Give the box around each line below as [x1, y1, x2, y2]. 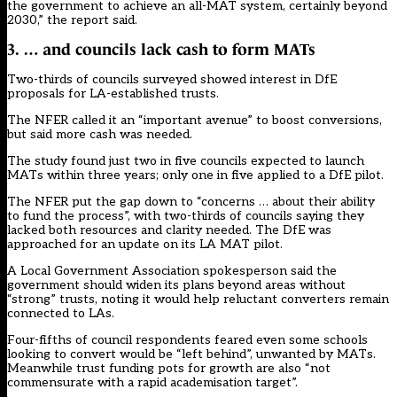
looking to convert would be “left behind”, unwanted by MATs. [7, 346, 376, 362]
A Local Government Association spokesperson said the [7, 262, 337, 278]
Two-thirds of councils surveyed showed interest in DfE [7, 71, 337, 87]
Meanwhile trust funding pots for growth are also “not [7, 360, 331, 376]
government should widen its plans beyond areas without [7, 276, 346, 292]
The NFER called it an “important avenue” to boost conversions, [7, 112, 382, 128]
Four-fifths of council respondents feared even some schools [7, 331, 368, 347]
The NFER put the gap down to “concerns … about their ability [7, 193, 375, 209]
